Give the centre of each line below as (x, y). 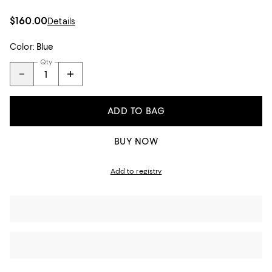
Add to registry (136, 171)
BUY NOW (136, 141)
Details (62, 21)
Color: (22, 47)
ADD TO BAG (136, 111)
